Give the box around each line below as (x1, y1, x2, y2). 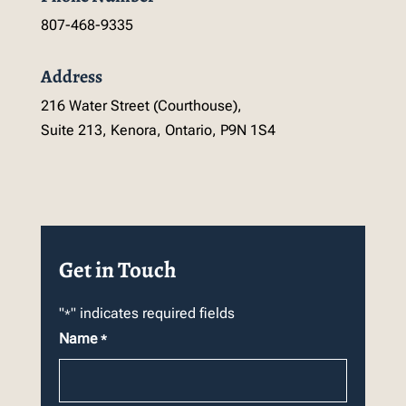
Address (40, 63, 102, 89)
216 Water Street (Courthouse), (40, 96, 242, 114)
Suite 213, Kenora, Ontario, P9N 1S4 (40, 121, 275, 139)
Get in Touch (58, 254, 177, 285)
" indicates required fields (70, 304, 235, 322)
